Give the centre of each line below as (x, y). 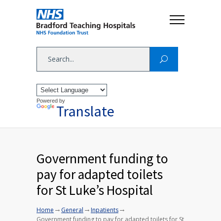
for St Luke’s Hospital (95, 190)
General (72, 210)
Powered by (51, 101)
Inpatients (105, 210)
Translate (85, 111)
